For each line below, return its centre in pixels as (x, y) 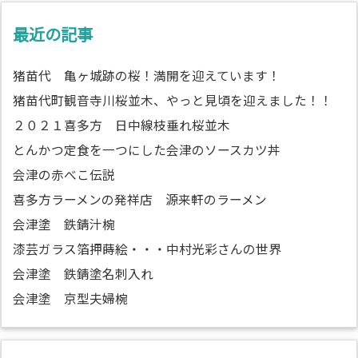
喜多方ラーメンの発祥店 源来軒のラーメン (140, 199)
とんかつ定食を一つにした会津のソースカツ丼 (147, 149)
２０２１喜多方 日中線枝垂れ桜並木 (121, 125)
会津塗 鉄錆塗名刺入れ (83, 273)
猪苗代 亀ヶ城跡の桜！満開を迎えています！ (147, 75)
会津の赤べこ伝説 (64, 174)
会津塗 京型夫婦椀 (70, 298)
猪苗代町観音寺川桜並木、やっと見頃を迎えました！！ (173, 100)
